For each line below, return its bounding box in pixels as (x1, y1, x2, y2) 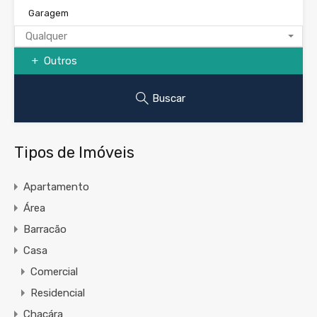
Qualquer (25, 30, 67, 43)
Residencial (30, 287, 85, 300)
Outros (41, 54, 77, 68)
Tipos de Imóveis (14, 143, 134, 163)
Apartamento (23, 180, 89, 194)
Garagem (28, 8, 69, 19)
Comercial (30, 265, 78, 279)
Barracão (23, 223, 67, 236)
